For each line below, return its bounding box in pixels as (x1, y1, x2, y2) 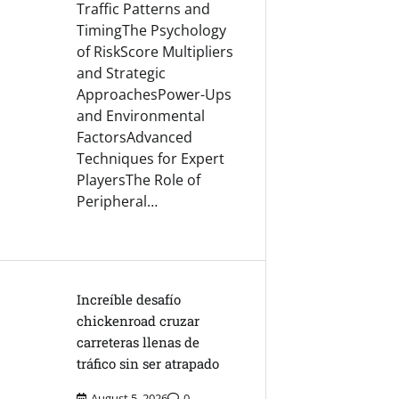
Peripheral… (77, 191, 159, 212)
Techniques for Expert (77, 149, 225, 169)
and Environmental (77, 106, 206, 126)
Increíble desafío (77, 290, 182, 309)
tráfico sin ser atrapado (77, 354, 220, 373)
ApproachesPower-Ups (77, 85, 232, 105)
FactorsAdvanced (77, 127, 193, 148)
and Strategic (77, 63, 167, 84)
